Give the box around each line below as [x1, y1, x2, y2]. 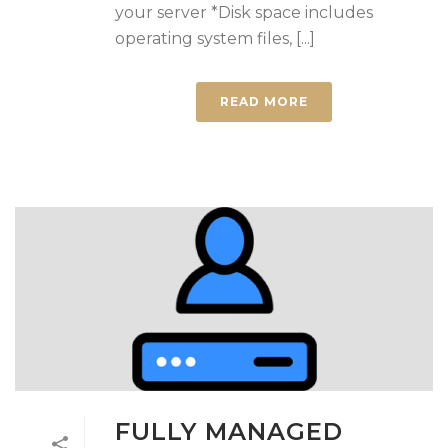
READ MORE [220, 93, 308, 109]
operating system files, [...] [115, 28, 315, 48]
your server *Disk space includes [115, 2, 373, 22]
